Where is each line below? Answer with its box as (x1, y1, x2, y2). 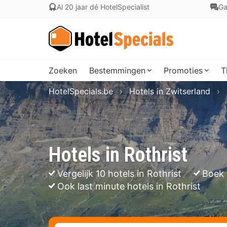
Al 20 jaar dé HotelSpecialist (57, 3, 149, 11)
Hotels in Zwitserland (129, 86, 210, 96)
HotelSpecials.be (49, 86, 113, 96)
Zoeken (49, 65, 77, 75)
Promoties (164, 65, 203, 75)
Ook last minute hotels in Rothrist (57, 181, 201, 192)
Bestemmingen (89, 65, 145, 75)
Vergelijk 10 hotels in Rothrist (57, 168, 182, 179)
